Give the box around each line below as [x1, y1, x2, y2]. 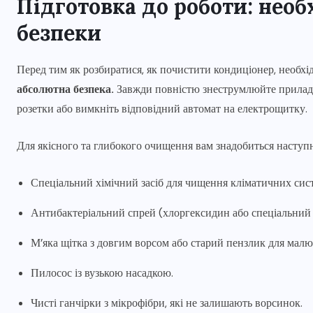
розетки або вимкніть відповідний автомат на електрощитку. [17, 101, 307, 117]
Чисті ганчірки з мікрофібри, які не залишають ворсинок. [31, 296, 303, 311]
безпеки [17, 20, 101, 47]
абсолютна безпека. [17, 82, 114, 97]
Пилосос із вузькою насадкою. [31, 265, 173, 281]
